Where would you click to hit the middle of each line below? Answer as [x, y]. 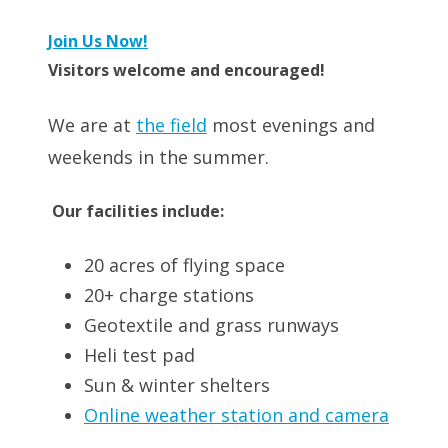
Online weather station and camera [236, 414]
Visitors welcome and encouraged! [186, 69]
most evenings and [291, 124]
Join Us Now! [98, 40]
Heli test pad [139, 354]
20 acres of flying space [184, 264]
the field [171, 124]
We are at [92, 124]
